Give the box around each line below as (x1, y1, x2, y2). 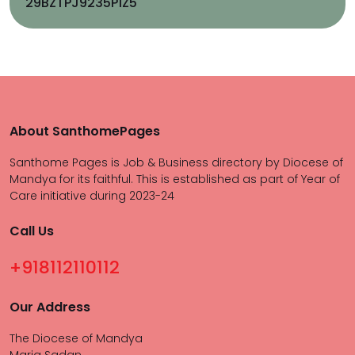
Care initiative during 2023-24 (10, 188, 174, 204)
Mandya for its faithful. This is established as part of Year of (10, 171, 340, 187)
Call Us (10, 222, 54, 240)
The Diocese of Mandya (10, 330, 143, 346)
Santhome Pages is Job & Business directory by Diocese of (10, 155, 343, 170)
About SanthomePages (10, 122, 160, 140)
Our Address (10, 298, 90, 316)
